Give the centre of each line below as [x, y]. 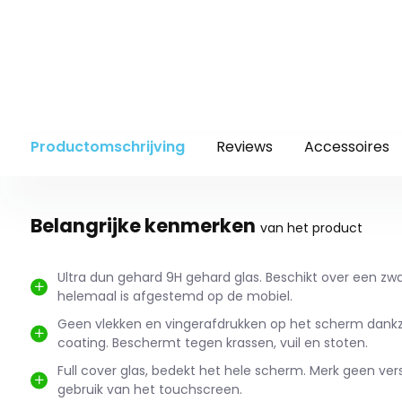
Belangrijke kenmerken [143, 225]
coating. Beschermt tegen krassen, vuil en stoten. [212, 342]
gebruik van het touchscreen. [149, 389]
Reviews [244, 146]
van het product [311, 227]
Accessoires [346, 146]
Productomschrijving [107, 146]
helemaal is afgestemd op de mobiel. [175, 296]
